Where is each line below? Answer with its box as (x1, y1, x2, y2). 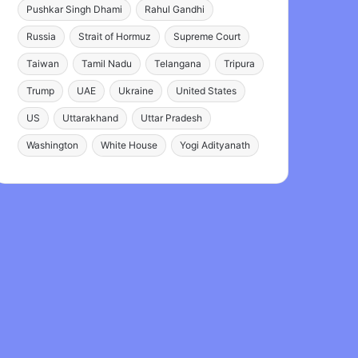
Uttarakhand (62, 112, 119, 124)
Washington (26, 139, 79, 151)
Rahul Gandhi (145, 3, 205, 15)
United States (176, 85, 237, 97)
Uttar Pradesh (141, 112, 203, 124)
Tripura (224, 58, 256, 70)
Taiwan (26, 58, 60, 70)
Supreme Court (173, 30, 241, 42)
